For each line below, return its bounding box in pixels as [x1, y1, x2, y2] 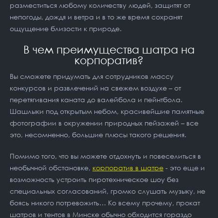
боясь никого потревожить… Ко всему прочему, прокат [10, 199, 200, 207]
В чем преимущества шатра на [23, 43, 195, 56]
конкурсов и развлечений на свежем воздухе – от [10, 84, 181, 92]
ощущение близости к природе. [10, 24, 122, 33]
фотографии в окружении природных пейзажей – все [10, 119, 199, 127]
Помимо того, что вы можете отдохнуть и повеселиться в [10, 152, 201, 160]
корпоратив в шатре [92, 163, 163, 172]
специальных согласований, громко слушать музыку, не [10, 187, 205, 195]
